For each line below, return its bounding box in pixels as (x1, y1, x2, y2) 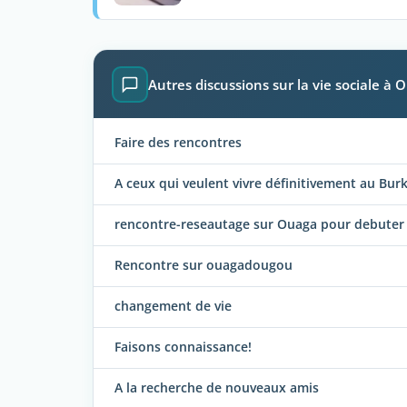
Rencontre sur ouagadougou (114, 256, 293, 274)
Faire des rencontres (114, 134, 242, 152)
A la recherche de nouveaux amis (114, 379, 319, 397)
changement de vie (114, 297, 232, 315)
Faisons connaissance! (114, 338, 252, 356)
